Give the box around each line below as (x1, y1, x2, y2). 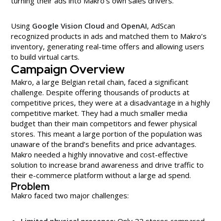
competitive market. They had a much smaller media (11, 108, 187, 118)
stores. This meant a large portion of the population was (11, 128, 202, 139)
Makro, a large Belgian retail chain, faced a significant (11, 76, 188, 87)
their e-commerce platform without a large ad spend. (11, 170, 191, 180)
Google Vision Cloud (32, 20, 105, 31)
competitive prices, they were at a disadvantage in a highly (11, 97, 210, 108)
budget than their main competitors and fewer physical (11, 118, 197, 128)
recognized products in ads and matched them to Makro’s (11, 31, 207, 41)
